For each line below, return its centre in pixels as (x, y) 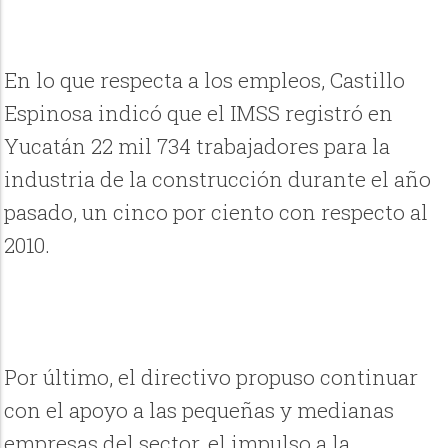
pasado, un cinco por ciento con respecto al (216, 212)
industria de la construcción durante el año (218, 179)
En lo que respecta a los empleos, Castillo (205, 80)
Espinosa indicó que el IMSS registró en (199, 113)
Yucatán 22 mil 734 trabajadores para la (197, 146)
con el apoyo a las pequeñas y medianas (199, 410)
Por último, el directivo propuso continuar (211, 377)
